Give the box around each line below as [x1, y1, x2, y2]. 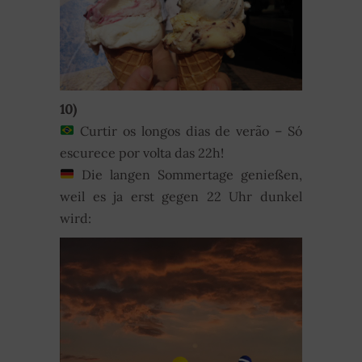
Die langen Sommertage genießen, [82, 166, 303, 183]
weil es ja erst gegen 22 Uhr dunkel [60, 187, 302, 204]
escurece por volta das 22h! [60, 144, 224, 161]
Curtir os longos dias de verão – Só [80, 122, 303, 139]
